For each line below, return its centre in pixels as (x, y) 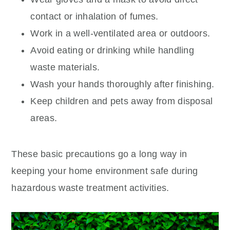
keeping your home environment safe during (105, 171)
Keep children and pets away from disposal (122, 101)
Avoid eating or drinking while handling (112, 50)
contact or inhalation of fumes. (94, 16)
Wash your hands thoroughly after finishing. (122, 84)
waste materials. (65, 67)
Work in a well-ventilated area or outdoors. (120, 33)
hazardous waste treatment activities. (90, 188)
